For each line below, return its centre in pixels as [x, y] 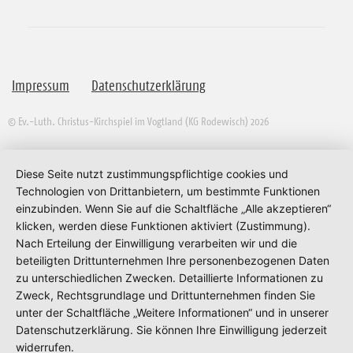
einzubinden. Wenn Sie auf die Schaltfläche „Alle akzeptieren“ [173, 208]
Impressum [41, 85]
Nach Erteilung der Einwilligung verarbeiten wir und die [156, 243]
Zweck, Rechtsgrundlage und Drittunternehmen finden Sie [165, 295]
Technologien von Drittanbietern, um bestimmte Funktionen [168, 191]
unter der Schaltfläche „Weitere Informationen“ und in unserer [172, 312]
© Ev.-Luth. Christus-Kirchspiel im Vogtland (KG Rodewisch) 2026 [138, 121]
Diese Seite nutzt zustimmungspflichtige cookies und [152, 174]
